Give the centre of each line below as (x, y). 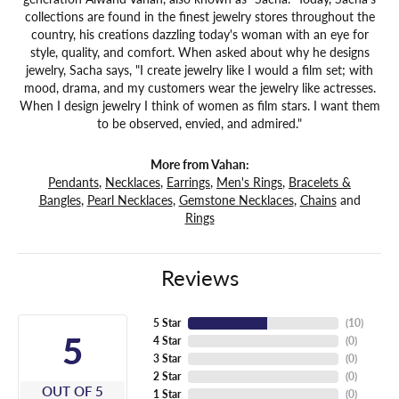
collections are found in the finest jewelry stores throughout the (199, 16)
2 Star (167, 377)
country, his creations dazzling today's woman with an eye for (199, 34)
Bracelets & (320, 182)
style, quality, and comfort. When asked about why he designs (199, 52)
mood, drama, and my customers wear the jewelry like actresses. (199, 88)
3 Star (167, 359)
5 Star (167, 323)
